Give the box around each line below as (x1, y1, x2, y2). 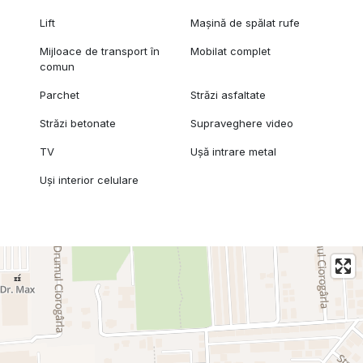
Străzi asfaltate (190, 88, 267, 102)
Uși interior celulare (39, 173, 139, 187)
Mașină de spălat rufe (190, 16, 301, 30)
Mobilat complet (190, 45, 271, 58)
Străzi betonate (39, 117, 116, 130)
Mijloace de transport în (39, 45, 160, 58)
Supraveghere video (190, 117, 294, 130)
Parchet (39, 88, 79, 102)
